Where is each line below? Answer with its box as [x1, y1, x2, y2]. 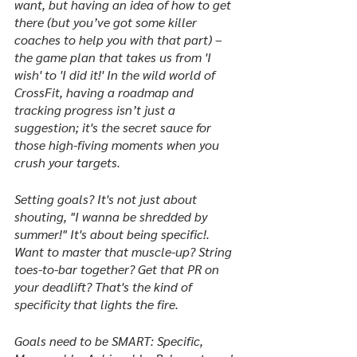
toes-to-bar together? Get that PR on [14, 261, 222, 277]
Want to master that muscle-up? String [14, 243, 235, 260]
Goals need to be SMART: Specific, [14, 332, 206, 349]
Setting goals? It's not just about [14, 190, 200, 207]
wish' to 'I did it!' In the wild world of [14, 66, 218, 83]
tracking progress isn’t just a [14, 101, 178, 118]
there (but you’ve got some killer [14, 14, 200, 30]
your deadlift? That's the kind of [14, 278, 195, 295]
